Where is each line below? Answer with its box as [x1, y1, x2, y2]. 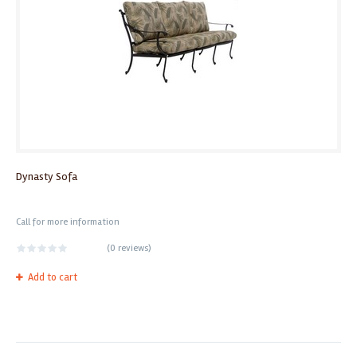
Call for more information [16, 216, 120, 229]
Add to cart [28, 271, 77, 284]
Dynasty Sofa [16, 170, 77, 184]
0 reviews [110, 242, 148, 255]
